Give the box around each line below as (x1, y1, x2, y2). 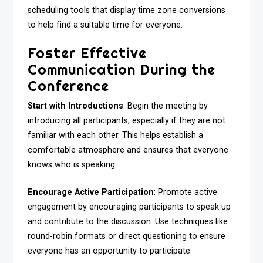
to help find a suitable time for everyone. (28, 19, 183, 30)
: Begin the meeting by (123, 101, 208, 112)
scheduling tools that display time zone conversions (28, 5, 226, 15)
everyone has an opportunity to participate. (28, 245, 193, 256)
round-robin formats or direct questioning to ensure (28, 231, 226, 241)
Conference (28, 77, 110, 95)
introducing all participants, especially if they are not (28, 116, 226, 126)
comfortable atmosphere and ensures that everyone (28, 145, 229, 156)
